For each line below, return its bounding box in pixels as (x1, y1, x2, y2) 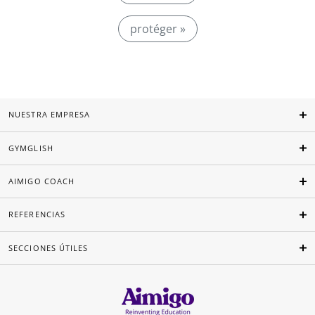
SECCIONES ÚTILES (8, 242, 89, 253)
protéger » (129, 21, 186, 37)
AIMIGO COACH (8, 176, 75, 187)
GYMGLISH (8, 142, 53, 153)
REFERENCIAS (8, 209, 66, 220)
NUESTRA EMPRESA (8, 109, 91, 120)
